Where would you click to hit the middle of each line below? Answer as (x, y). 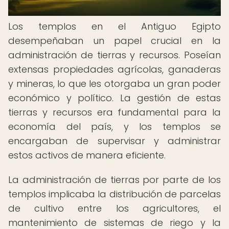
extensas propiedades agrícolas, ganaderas (114, 69)
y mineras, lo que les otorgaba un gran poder (114, 84)
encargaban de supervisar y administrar (114, 141)
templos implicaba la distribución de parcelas (114, 194)
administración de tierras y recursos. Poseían (114, 55)
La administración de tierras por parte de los (114, 180)
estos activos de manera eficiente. (87, 155)
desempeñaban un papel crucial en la (114, 41)
